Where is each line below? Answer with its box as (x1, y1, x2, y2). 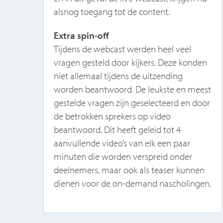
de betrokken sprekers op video (53, 110, 171, 122)
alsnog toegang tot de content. (53, 5, 170, 17)
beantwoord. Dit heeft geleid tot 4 (53, 123, 181, 135)
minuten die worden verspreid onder (53, 150, 192, 162)
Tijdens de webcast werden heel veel (53, 42, 191, 55)
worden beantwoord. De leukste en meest (53, 83, 211, 95)
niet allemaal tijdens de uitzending (53, 69, 183, 82)
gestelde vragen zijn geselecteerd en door (53, 96, 210, 109)
